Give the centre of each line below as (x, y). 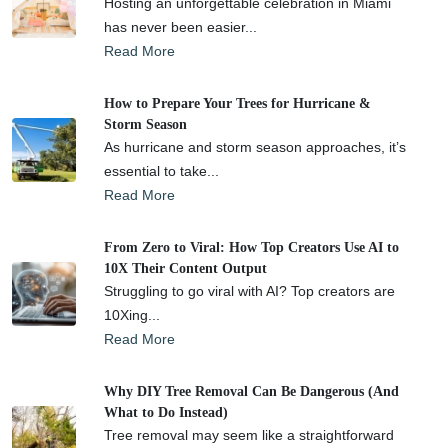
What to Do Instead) (166, 412)
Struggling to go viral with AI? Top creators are (249, 290)
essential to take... (161, 170)
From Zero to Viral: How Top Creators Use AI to (251, 247)
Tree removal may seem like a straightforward (249, 434)
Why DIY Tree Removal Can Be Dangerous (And (251, 391)
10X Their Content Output (185, 268)
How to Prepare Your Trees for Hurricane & (237, 103)
